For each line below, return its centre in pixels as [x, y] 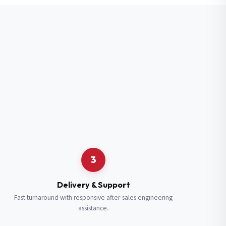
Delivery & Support [93, 185]
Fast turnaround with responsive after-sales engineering [94, 197]
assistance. [94, 208]
